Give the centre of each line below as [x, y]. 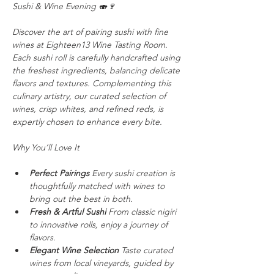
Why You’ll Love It [46, 147]
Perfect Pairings [59, 173]
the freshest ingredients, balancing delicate [97, 70]
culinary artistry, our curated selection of [90, 96]
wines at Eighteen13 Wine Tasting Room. [91, 45]
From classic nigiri [142, 212]
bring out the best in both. [81, 199]
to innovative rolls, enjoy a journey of [100, 224]
